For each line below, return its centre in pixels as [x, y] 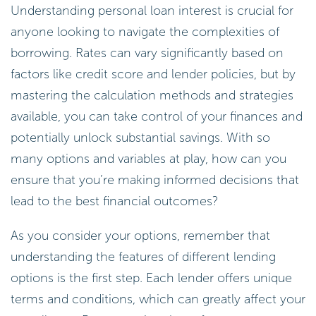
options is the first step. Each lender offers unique [151, 278]
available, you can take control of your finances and [157, 116]
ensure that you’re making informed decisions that [155, 180]
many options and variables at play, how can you [148, 158]
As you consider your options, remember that [140, 236]
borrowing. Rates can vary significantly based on [147, 53]
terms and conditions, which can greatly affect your [158, 299]
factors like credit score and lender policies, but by [153, 74]
